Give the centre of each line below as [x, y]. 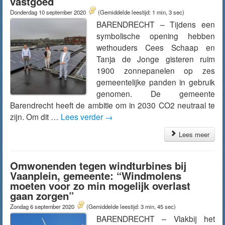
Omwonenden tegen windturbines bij [98, 165]
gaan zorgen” [42, 196]
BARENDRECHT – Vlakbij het [156, 218]
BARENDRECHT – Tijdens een [156, 24]
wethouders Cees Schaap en [156, 47]
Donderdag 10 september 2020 [49, 12]
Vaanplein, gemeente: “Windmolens [96, 176]
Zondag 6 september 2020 [43, 206]
